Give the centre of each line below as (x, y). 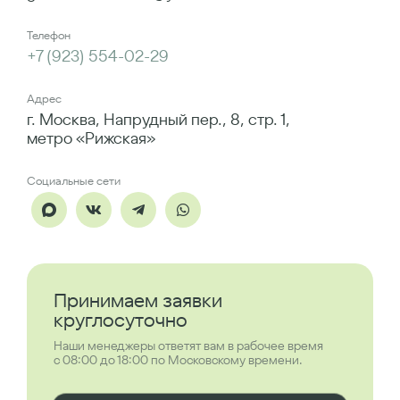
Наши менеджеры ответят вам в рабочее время (188, 346)
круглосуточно (121, 320)
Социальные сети (74, 181)
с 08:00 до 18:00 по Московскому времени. (178, 360)
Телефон (49, 35)
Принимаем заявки (138, 300)
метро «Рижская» (91, 138)
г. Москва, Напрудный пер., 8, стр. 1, (158, 119)
